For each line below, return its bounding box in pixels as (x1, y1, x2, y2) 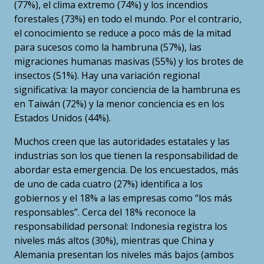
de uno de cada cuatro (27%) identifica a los (14, 177, 203, 191)
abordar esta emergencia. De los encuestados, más (14, 163, 239, 177)
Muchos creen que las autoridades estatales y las (14, 135, 230, 148)
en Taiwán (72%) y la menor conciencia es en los (14, 97, 225, 111)
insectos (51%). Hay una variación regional (14, 69, 200, 82)
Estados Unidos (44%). (14, 111, 111, 125)
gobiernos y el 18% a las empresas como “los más (14, 192, 232, 205)
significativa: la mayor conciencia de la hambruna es (14, 83, 240, 97)
